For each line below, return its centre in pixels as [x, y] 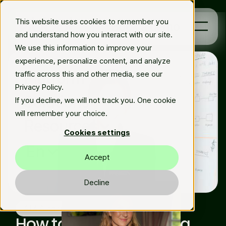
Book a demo [146, 26]
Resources [61, 126]
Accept [97, 157]
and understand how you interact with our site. [94, 35]
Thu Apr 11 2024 [113, 208]
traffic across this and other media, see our [89, 74]
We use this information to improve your [83, 48]
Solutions [56, 102]
